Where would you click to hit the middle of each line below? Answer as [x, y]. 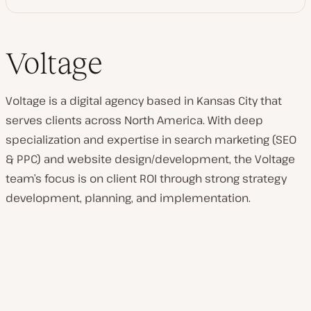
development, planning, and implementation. [128, 198]
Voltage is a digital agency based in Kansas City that [144, 101]
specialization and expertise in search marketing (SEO [151, 140]
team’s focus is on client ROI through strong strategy [146, 178]
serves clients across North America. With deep [134, 120]
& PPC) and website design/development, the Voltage [150, 159]
